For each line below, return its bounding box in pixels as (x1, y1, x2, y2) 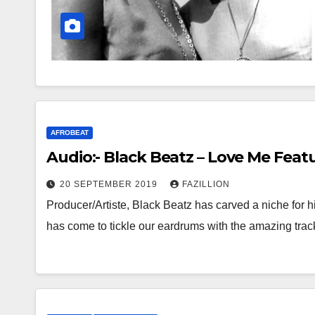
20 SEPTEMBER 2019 (60, 179, 160, 189)
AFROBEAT (51, 129, 89, 136)
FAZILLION (182, 179, 230, 189)
